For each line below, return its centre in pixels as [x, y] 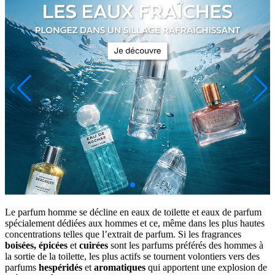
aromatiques [120, 267]
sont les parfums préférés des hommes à [186, 245]
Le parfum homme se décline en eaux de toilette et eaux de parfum [133, 212]
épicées [53, 245]
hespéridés [60, 267]
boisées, [21, 245]
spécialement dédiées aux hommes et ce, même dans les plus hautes [135, 223]
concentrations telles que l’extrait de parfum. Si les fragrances [123, 234]
